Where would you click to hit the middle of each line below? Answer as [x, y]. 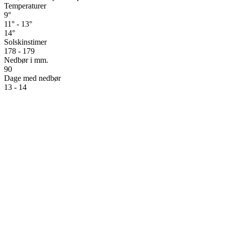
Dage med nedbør [32, 78]
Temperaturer [25, 6]
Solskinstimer [25, 42]
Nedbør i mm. [26, 60]
